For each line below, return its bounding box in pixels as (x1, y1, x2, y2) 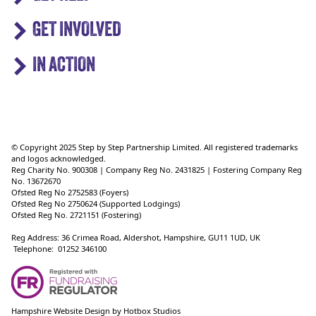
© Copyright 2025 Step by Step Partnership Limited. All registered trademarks (11, 142, 298, 152)
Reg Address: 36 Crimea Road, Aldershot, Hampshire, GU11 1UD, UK (11, 232, 262, 243)
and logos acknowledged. (11, 153, 106, 164)
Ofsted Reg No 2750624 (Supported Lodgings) (11, 198, 180, 209)
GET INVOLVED (32, 20, 121, 41)
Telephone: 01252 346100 (11, 243, 107, 254)
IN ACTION (32, 56, 95, 76)
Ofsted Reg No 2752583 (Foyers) (11, 187, 128, 197)
